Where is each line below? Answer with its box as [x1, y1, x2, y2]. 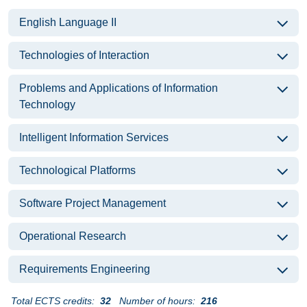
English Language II [19, 16, 116, 28]
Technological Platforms [19, 164, 136, 176]
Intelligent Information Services [19, 132, 169, 143]
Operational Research [19, 230, 126, 242]
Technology [19, 99, 75, 110]
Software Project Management [19, 197, 166, 209]
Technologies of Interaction [19, 49, 149, 61]
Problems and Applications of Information [19, 82, 218, 94]
